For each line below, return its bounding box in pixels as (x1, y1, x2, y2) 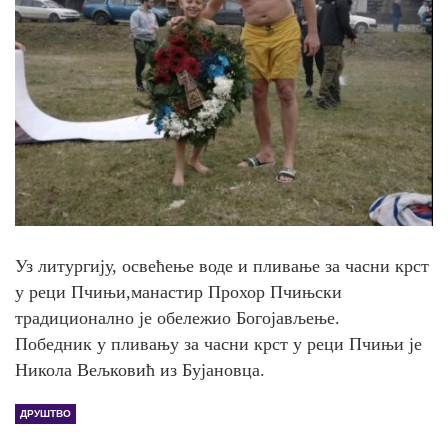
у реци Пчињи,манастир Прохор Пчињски (15, 281, 342, 302)
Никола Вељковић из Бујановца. (15, 359, 265, 380)
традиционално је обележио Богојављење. (15, 307, 340, 328)
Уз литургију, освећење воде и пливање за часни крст (15, 255, 429, 276)
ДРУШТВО (20, 407, 71, 419)
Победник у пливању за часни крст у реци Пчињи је (15, 333, 422, 354)
